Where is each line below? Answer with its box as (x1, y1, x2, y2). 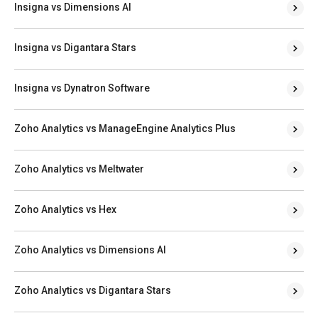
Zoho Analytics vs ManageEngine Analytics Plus (14, 122, 236, 134)
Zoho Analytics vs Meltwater (14, 163, 144, 175)
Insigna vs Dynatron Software (14, 82, 150, 94)
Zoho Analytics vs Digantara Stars (14, 284, 171, 296)
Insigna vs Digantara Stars (14, 41, 136, 53)
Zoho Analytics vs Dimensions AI (14, 243, 166, 256)
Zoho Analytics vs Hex (14, 203, 116, 215)
